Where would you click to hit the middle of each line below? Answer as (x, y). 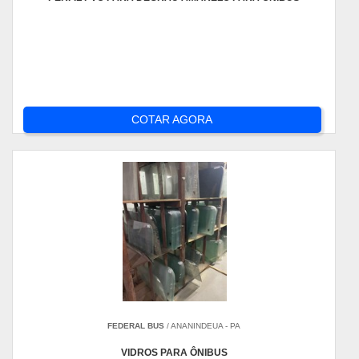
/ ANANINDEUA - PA (203, 326)
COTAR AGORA (172, 119)
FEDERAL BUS (136, 326)
